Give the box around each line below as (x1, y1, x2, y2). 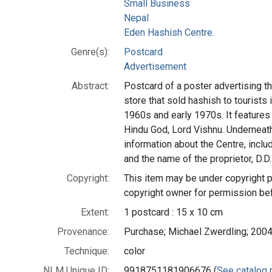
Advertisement (124, 60, 186, 72)
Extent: (81, 206, 109, 218)
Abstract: (72, 80, 109, 92)
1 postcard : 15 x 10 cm (124, 206, 223, 218)
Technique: (64, 245, 109, 257)
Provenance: (57, 225, 109, 237)
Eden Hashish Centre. (124, 26, 214, 38)
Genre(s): (71, 46, 109, 58)
